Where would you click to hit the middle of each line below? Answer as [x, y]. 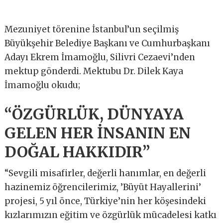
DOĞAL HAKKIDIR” [79, 152]
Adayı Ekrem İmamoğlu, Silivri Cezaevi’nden [100, 57]
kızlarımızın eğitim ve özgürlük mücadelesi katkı [111, 215]
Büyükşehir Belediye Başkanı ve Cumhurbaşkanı [108, 43]
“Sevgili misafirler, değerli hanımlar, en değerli [106, 173]
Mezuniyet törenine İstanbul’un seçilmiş [92, 29]
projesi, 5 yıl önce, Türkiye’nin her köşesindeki [106, 201]
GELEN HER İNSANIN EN [98, 133]
